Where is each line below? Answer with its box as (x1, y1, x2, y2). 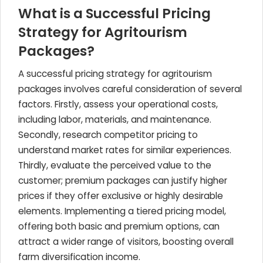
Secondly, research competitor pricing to (18, 129, 198, 141)
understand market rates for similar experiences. (18, 144, 231, 156)
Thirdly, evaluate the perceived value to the (18, 159, 211, 171)
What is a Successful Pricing (18, 4, 211, 23)
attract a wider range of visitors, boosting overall (18, 235, 234, 248)
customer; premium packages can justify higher (18, 174, 227, 187)
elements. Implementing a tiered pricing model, (18, 205, 226, 217)
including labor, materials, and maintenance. (18, 113, 211, 126)
